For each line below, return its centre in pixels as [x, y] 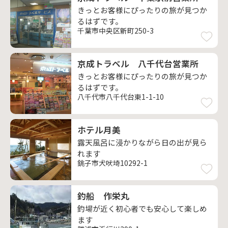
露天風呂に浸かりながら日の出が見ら [142, 142]
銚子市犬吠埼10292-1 [112, 163]
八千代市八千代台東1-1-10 [121, 97]
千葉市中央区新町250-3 [116, 31]
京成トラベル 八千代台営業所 [138, 64]
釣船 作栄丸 [103, 196]
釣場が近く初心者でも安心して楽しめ [142, 208]
